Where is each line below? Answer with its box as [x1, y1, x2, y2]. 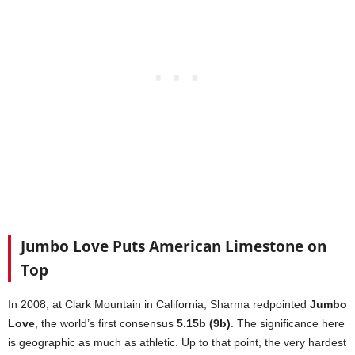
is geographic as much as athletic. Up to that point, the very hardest [8, 335, 346, 349]
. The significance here [231, 316, 345, 330]
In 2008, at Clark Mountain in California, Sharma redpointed [8, 297, 310, 311]
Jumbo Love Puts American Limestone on [21, 235, 326, 257]
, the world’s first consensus [35, 316, 177, 330]
